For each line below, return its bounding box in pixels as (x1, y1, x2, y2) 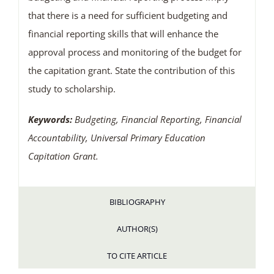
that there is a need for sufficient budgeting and (28, 9, 228, 22)
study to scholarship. (28, 83, 116, 95)
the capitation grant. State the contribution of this (28, 64, 235, 77)
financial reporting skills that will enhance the (28, 28, 218, 40)
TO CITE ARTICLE (107, 250, 167, 262)
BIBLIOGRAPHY (109, 196, 165, 208)
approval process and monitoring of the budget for (28, 46, 242, 59)
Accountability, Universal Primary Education (28, 131, 206, 144)
